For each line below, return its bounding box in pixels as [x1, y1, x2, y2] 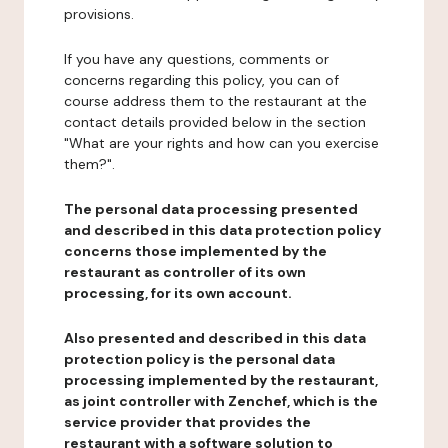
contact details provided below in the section [64, 113, 366, 131]
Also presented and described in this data [64, 329, 366, 347]
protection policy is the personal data [64, 350, 335, 368]
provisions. [64, 5, 134, 23]
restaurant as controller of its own [64, 263, 306, 281]
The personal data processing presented [64, 200, 358, 218]
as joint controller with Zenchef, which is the [64, 392, 378, 410]
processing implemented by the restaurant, [64, 371, 378, 389]
